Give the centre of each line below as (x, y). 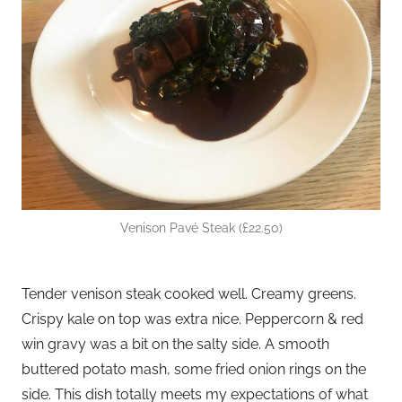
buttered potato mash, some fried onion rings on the (194, 369)
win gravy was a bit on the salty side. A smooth (175, 344)
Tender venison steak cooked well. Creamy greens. (189, 293)
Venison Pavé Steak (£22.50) (201, 227)
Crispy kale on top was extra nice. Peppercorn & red (192, 319)
